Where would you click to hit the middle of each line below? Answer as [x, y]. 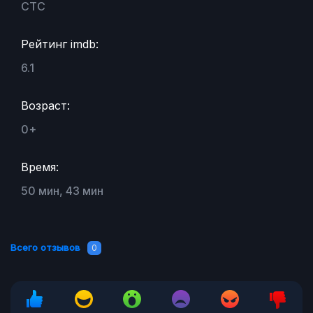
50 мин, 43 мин [62, 191]
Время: [40, 167]
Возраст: [45, 106]
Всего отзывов [45, 248]
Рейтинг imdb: [60, 44]
